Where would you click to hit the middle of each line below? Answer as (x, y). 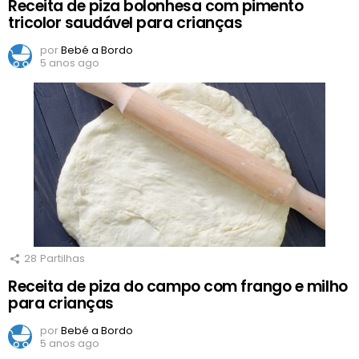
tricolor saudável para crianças (125, 22)
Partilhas (63, 258)
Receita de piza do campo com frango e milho (178, 286)
